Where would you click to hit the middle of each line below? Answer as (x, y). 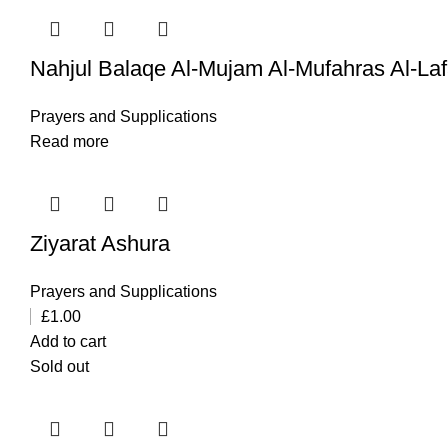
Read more (69, 142)
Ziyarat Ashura (100, 244)
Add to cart (68, 342)
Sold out (59, 367)
